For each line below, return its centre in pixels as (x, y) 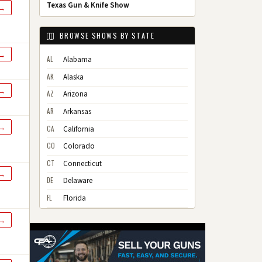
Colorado (79, 146)
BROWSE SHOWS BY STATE (106, 36)
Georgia (76, 216)
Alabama (77, 60)
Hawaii (74, 233)
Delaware (78, 181)
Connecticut (82, 163)
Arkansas (77, 112)
